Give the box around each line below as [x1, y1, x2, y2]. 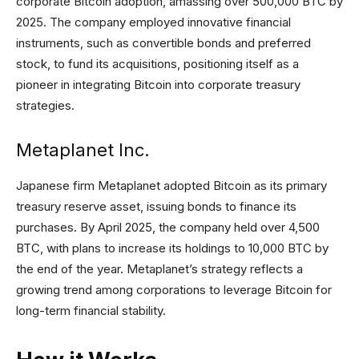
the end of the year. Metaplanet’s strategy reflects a [16, 261, 303, 276]
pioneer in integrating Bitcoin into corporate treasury [16, 77, 301, 92]
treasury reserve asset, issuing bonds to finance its [16, 199, 296, 214]
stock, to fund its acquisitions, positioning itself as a [16, 56, 299, 71]
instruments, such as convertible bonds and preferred [16, 35, 311, 50]
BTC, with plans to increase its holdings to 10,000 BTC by [16, 240, 329, 256]
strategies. [16, 98, 75, 113]
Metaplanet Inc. [16, 139, 150, 160]
